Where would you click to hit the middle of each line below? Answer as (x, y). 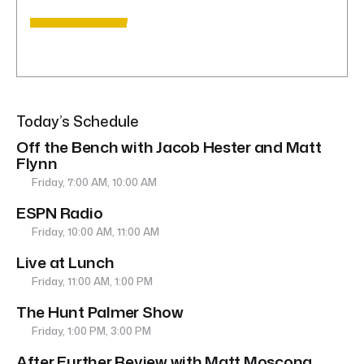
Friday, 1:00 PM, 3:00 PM (91, 331)
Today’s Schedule (78, 121)
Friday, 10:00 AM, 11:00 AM (95, 232)
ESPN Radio (60, 213)
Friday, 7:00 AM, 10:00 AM (93, 182)
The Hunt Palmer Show (100, 312)
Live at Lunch (65, 262)
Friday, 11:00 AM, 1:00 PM (91, 282)
